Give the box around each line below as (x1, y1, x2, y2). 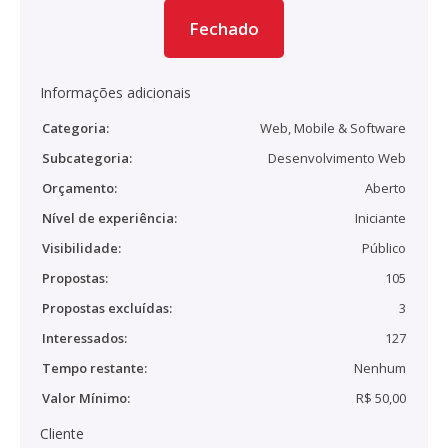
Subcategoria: (42, 149, 132, 167)
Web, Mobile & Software (260, 119, 406, 137)
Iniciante (355, 209, 406, 227)
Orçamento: (42, 179, 117, 197)
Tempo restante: (42, 359, 147, 377)
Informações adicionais (40, 83, 191, 102)
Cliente (40, 424, 84, 443)
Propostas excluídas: (42, 299, 172, 317)
